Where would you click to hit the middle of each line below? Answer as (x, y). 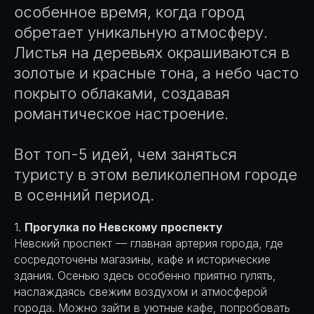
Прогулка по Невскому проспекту (124, 227)
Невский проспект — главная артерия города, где (149, 244)
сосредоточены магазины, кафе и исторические (142, 260)
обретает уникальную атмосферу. (141, 33)
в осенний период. (84, 195)
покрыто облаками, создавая (122, 94)
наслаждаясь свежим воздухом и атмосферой (141, 292)
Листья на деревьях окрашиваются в (152, 53)
